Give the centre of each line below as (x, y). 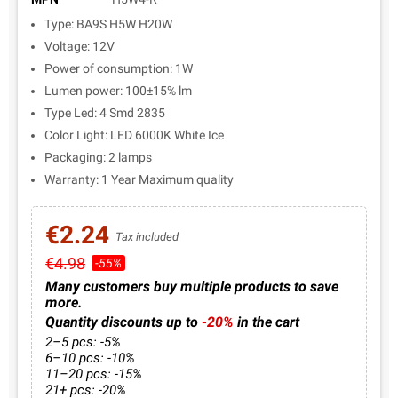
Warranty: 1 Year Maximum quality (139, 179)
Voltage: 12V (80, 46)
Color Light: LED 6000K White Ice (134, 135)
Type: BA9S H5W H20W (108, 24)
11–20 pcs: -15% (94, 374)
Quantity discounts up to (124, 322)
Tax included (147, 237)
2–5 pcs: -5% (84, 342)
